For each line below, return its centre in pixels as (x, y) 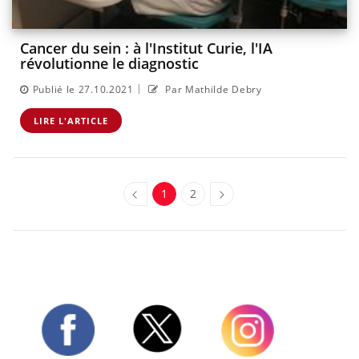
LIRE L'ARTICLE (71, 120)
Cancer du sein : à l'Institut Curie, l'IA (146, 48)
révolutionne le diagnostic (109, 64)
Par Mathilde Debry (212, 89)
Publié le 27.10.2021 (83, 89)
